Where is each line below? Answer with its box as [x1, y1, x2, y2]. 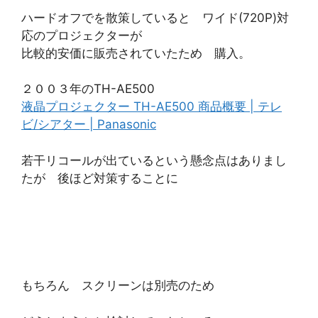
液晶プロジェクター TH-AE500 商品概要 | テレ [21, 99, 282, 114]
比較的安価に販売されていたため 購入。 [21, 45, 251, 60]
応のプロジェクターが [21, 28, 142, 43]
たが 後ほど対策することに [21, 170, 178, 185]
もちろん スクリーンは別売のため [21, 278, 214, 292]
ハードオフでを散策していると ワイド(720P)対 [21, 10, 289, 25]
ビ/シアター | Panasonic [21, 117, 156, 131]
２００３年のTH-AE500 [21, 82, 155, 96]
